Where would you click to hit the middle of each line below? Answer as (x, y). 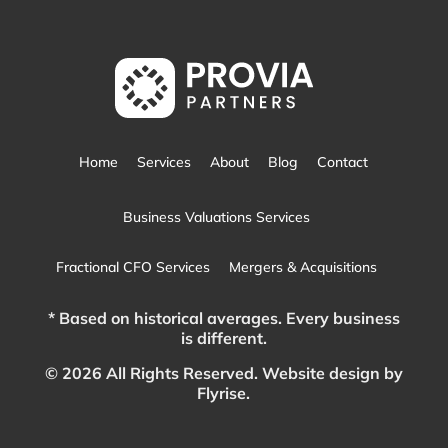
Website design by (332, 373)
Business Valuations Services (216, 217)
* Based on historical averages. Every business (223, 318)
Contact (343, 162)
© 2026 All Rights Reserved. (153, 373)
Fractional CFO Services (132, 267)
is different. (223, 338)
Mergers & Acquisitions (302, 267)
